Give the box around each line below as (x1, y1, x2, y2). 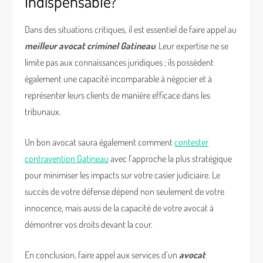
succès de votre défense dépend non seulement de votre (25, 186, 225, 197)
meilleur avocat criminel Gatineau (25, 40, 156, 52)
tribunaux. (25, 106, 62, 117)
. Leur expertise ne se (155, 40, 229, 52)
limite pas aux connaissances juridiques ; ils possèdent (25, 56, 214, 68)
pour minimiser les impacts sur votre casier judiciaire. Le (25, 169, 221, 181)
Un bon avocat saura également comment (25, 136, 175, 148)
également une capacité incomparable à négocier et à (25, 73, 213, 85)
